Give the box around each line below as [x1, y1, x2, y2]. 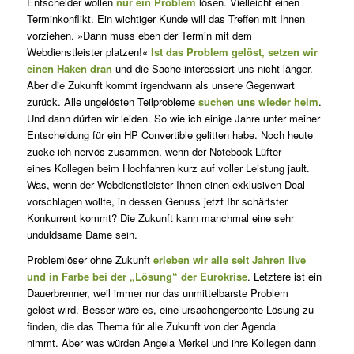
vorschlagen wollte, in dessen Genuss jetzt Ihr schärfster [26, 194, 288, 209]
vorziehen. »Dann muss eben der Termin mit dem [26, 28, 252, 43]
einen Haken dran [26, 61, 112, 77]
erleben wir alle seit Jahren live [153, 252, 306, 268]
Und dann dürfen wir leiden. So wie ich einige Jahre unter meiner [26, 111, 320, 126]
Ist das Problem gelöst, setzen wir [150, 44, 318, 60]
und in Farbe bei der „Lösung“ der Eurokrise [26, 269, 247, 284]
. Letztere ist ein [247, 269, 322, 284]
